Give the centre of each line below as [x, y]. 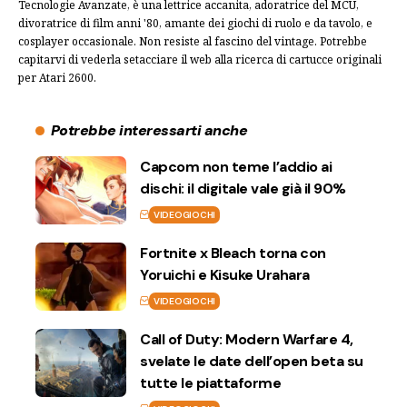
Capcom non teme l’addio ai [236, 166]
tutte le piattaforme [210, 382]
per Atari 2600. [57, 77]
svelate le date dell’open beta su [252, 361]
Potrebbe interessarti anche [149, 130]
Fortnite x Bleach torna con [233, 253]
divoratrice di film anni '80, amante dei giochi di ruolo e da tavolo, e [195, 23]
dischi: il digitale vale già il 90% [243, 188]
